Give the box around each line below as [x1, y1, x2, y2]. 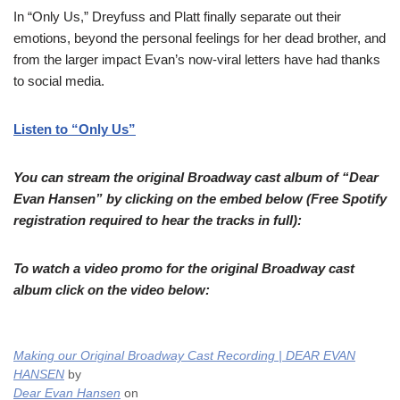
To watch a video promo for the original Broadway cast [13, 261, 354, 276]
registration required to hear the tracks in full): [13, 212, 302, 228]
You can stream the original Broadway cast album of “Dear [13, 170, 379, 185]
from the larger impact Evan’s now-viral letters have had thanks [13, 52, 380, 67]
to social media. [13, 73, 112, 88]
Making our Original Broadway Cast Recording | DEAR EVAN [13, 349, 355, 362]
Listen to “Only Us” [13, 121, 136, 137]
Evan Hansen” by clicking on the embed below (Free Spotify [13, 191, 387, 206]
